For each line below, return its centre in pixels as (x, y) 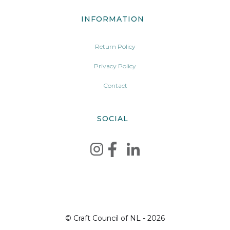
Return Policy (115, 46)
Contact (115, 85)
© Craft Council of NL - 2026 (115, 218)
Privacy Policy (115, 66)
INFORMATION (112, 19)
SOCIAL (112, 118)
